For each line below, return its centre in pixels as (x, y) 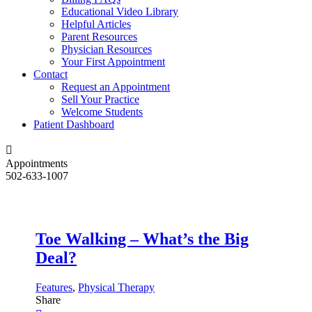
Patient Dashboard (74, 124)
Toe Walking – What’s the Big (142, 239)
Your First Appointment (113, 62)
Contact (50, 74)
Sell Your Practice (100, 99)
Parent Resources (99, 37)
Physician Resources (107, 49)
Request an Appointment (116, 87)
